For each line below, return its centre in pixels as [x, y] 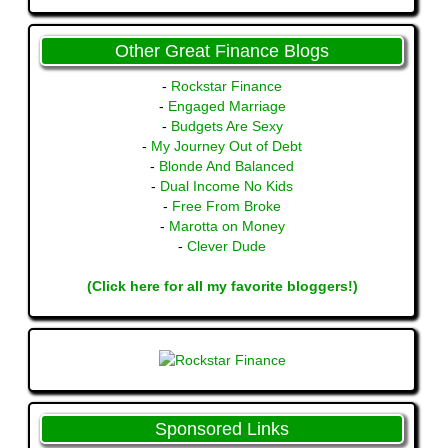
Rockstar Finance [226, 85]
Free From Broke [226, 205]
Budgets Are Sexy [226, 125]
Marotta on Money [226, 225]
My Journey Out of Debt [226, 145]
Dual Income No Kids [226, 185]
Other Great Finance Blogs [222, 50]
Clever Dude [226, 245]
